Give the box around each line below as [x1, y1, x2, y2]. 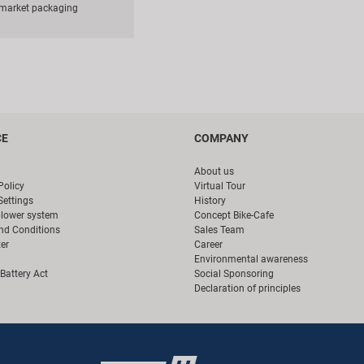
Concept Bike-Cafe [194, 210, 274, 222]
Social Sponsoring [194, 268, 274, 280]
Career [194, 239, 223, 251]
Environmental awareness [194, 253, 308, 266]
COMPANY [194, 132, 249, 145]
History [194, 195, 226, 207]
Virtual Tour [194, 180, 245, 193]
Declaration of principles [194, 283, 301, 295]
